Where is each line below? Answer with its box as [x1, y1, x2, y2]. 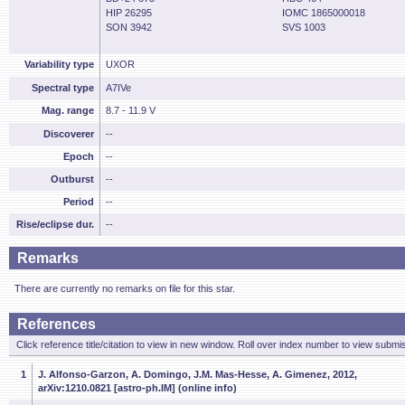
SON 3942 [106, 22, 152, 33]
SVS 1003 [282, 22, 325, 33]
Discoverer [43, 128, 94, 139]
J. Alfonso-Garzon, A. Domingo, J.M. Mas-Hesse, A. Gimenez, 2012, [38, 369, 357, 380]
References [17, 316, 96, 332]
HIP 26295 [106, 7, 152, 18]
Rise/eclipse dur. [16, 219, 94, 230]
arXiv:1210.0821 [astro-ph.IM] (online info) [38, 382, 237, 393]
